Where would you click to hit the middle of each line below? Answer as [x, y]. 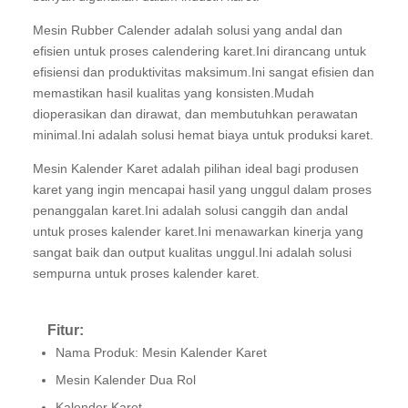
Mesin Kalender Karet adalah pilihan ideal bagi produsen [196, 168]
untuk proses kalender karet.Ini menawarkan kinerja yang [198, 231]
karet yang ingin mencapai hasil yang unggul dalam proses [202, 189]
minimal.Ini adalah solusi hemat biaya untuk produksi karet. [203, 135]
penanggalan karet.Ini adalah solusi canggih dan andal [190, 210]
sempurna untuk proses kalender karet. [146, 273]
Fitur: [66, 330]
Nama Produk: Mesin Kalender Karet [161, 352]
